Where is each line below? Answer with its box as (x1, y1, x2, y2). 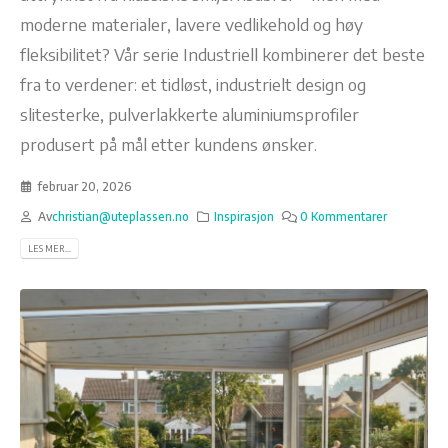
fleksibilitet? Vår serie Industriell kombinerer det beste (20, 42, 425, 65)
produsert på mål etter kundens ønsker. (20, 132, 317, 155)
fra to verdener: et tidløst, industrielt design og (20, 72, 366, 95)
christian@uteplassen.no (51, 208, 189, 224)
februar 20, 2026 (37, 178, 132, 194)
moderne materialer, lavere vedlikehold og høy (20, 12, 363, 35)
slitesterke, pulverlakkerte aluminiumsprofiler (20, 102, 359, 125)
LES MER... (27, 242, 71, 254)
